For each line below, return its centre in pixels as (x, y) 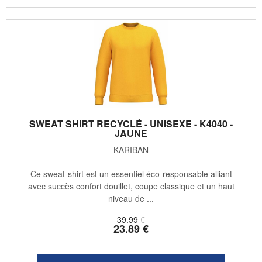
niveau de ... (131, 199)
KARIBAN (131, 150)
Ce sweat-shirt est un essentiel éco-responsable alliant (131, 174)
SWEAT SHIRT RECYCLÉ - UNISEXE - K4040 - (131, 124)
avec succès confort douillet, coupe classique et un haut (131, 186)
